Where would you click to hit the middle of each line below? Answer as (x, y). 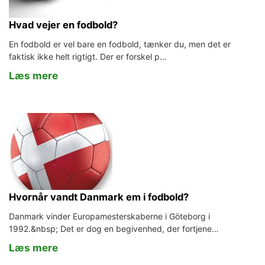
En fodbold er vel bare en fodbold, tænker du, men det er (120, 44)
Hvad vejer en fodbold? (63, 25)
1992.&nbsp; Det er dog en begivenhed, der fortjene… (114, 229)
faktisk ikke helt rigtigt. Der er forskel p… (88, 56)
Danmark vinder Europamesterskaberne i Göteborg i (109, 216)
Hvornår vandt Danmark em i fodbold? (99, 197)
